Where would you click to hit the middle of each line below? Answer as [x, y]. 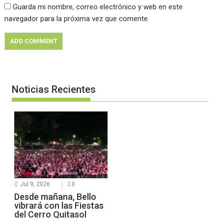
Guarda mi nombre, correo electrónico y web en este [98, 7]
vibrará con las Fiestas [59, 206]
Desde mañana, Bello [55, 197]
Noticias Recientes [54, 90]
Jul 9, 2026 [35, 184]
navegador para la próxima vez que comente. [77, 19]
